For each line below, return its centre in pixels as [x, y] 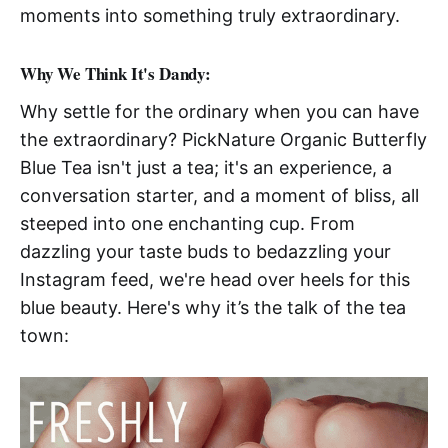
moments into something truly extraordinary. [210, 16]
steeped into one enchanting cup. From [187, 224]
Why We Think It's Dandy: [115, 74]
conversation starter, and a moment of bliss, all [219, 196]
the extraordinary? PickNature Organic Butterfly [223, 140]
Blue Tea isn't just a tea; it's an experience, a [206, 168]
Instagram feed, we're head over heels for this [215, 280]
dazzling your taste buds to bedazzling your [205, 252]
